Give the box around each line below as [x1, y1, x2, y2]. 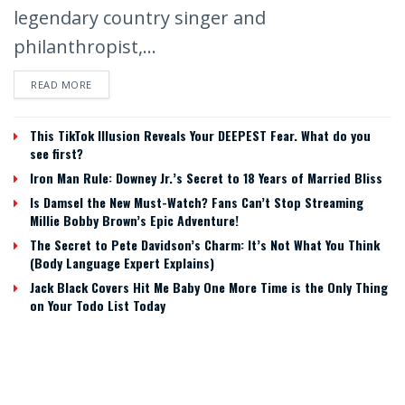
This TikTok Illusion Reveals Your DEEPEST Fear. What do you [30, 125, 371, 145]
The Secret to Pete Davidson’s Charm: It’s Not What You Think [30, 234, 380, 254]
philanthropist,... [14, 33, 156, 59]
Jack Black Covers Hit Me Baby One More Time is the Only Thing [30, 277, 388, 297]
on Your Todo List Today [30, 295, 165, 315]
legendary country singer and [14, 5, 266, 30]
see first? [30, 143, 83, 163]
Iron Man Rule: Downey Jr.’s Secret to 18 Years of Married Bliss [30, 167, 382, 187]
